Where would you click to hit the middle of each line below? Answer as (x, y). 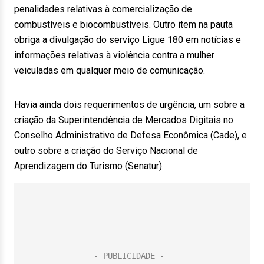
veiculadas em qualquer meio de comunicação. (110, 70)
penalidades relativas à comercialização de (103, 9)
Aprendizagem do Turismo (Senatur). (89, 166)
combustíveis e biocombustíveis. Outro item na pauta (123, 24)
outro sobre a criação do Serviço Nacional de (106, 151)
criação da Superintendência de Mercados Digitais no (124, 120)
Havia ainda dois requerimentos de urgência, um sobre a (129, 105)
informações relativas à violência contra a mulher (114, 55)
